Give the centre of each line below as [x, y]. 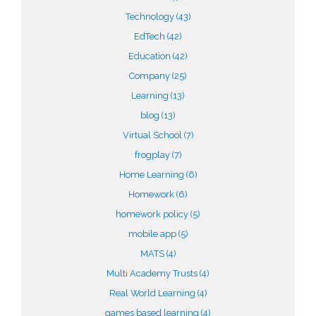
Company [151, 76]
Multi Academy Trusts [153, 273]
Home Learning [152, 175]
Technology [151, 17]
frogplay [153, 155]
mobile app [153, 234]
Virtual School [153, 135]
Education [151, 56]
